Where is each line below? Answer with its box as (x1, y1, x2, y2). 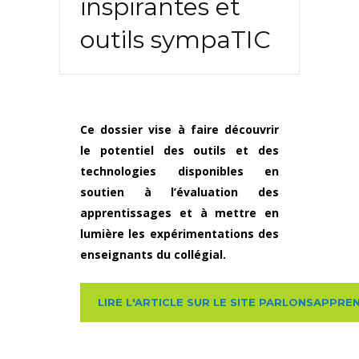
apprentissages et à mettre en (80, 205, 279, 221)
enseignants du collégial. (80, 247, 226, 263)
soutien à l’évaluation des (80, 184, 279, 200)
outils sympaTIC (80, 25, 271, 55)
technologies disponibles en (80, 163, 279, 179)
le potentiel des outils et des (80, 143, 279, 159)
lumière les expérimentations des (80, 226, 279, 242)
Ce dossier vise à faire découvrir (80, 122, 279, 138)
